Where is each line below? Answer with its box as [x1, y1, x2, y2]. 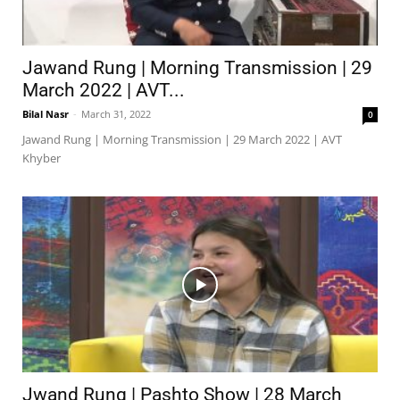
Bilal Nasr [22, 107, 69, 121]
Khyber [22, 150, 61, 167]
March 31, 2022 [81, 107, 151, 121]
